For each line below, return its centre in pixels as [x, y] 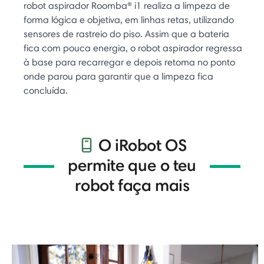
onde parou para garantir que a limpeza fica [118, 76]
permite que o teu [132, 165]
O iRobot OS [143, 145]
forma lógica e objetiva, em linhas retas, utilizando [129, 19]
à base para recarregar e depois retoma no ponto [129, 62]
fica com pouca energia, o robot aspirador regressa [133, 48]
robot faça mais [132, 185]
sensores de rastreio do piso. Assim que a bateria [126, 34]
